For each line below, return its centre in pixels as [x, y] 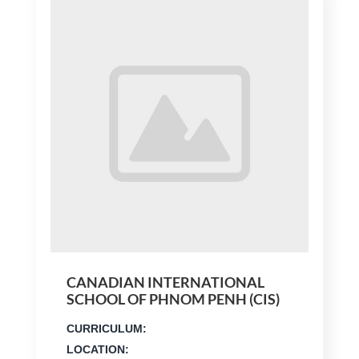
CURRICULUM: [106, 329]
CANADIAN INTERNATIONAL [165, 282]
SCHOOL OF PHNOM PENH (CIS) [173, 299]
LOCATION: [97, 350]
